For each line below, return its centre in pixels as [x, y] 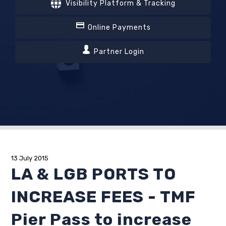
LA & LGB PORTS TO [94, 174]
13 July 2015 [30, 158]
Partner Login [118, 52]
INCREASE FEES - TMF [104, 197]
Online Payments [118, 28]
